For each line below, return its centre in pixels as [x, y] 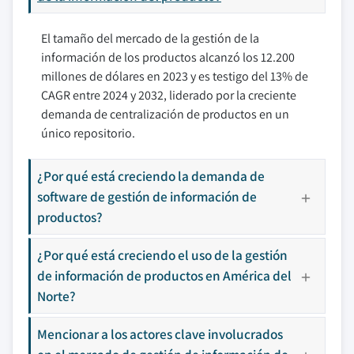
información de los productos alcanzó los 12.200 [168, 57]
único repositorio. [88, 133]
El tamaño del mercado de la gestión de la [150, 38]
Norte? [56, 296]
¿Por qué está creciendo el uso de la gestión [162, 255]
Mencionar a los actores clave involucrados [160, 334]
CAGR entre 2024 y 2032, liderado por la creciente [169, 95]
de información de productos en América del [164, 275]
